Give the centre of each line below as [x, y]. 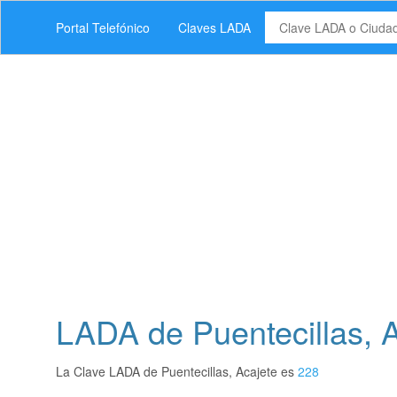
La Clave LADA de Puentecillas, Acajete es [177, 372]
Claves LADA [214, 27]
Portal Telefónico [103, 27]
